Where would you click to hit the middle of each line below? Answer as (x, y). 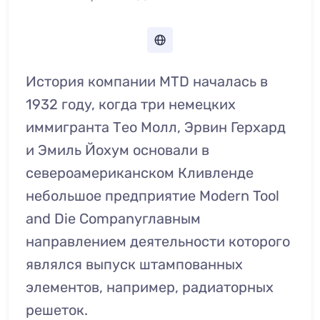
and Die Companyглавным (113, 219)
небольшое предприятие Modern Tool (152, 196)
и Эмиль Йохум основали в (117, 150)
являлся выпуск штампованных (134, 264)
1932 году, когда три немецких (131, 104)
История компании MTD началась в (147, 81)
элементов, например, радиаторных (150, 287)
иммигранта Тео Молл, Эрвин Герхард (156, 127)
